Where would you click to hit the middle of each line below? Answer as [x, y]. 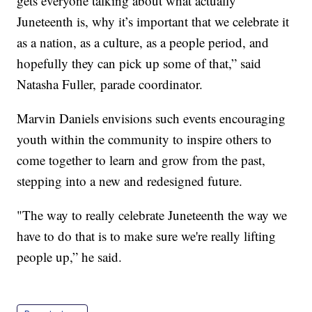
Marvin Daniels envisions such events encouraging [151, 118]
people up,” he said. [70, 256]
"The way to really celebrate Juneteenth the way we [152, 214]
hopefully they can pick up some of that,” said [139, 63]
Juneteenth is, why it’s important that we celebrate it [153, 21]
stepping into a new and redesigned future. [134, 180]
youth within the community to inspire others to [145, 139]
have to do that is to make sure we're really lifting [147, 235]
